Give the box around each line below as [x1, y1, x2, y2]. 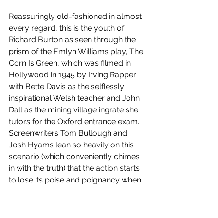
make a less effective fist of [9, 199, 107, 208]
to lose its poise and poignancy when [9, 175, 143, 184]
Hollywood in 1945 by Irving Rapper [9, 70, 138, 79]
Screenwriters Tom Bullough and [9, 128, 129, 138]
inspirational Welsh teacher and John [9, 93, 142, 103]
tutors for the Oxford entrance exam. [9, 117, 141, 126]
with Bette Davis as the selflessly [9, 82, 126, 91]
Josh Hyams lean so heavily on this [9, 140, 136, 149]
